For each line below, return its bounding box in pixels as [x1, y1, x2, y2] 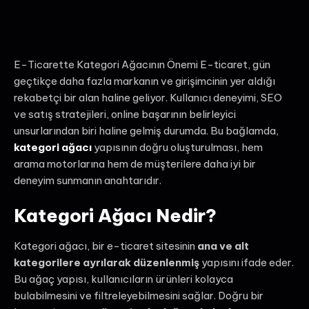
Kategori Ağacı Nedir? [14, 204, 217, 228]
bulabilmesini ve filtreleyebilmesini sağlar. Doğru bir [14, 289, 263, 303]
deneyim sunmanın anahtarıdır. [14, 173, 161, 187]
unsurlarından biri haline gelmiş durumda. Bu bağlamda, [14, 123, 279, 137]
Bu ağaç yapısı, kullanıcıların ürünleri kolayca [14, 272, 233, 286]
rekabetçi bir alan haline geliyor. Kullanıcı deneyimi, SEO [14, 90, 282, 104]
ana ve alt [197, 239, 249, 253]
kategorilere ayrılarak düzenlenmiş [14, 256, 199, 270]
